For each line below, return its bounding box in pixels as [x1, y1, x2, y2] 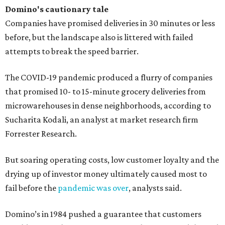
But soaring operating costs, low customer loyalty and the [5, 155, 219, 165]
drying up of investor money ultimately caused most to [5, 169, 207, 179]
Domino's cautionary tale [5, 4, 108, 14]
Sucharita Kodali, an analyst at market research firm [5, 115, 198, 125]
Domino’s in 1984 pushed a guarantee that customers [5, 209, 201, 219]
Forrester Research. [5, 129, 77, 139]
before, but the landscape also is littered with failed [5, 32, 193, 42]
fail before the [5, 183, 58, 193]
